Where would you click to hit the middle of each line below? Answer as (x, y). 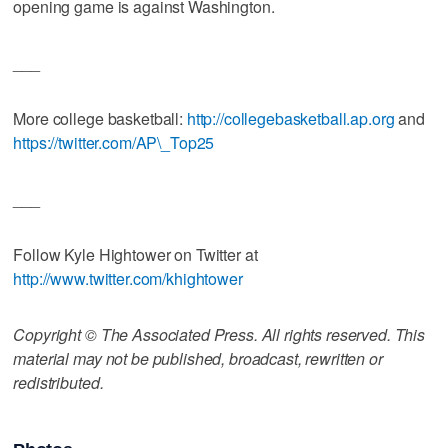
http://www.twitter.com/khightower (128, 278)
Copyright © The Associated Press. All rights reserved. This (219, 334)
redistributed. (58, 382)
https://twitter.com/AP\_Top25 (114, 142)
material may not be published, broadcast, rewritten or (198, 358)
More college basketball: (100, 118)
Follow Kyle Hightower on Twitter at (135, 254)
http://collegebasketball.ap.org (290, 118)
